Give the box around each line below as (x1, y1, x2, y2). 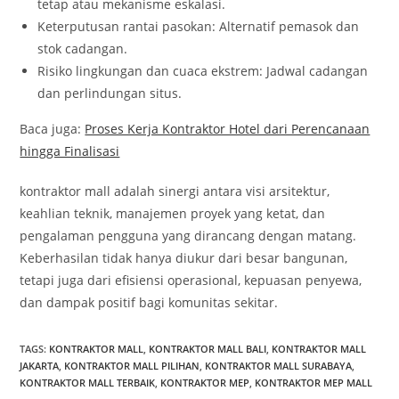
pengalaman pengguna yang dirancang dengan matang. (20, 227, 357, 245)
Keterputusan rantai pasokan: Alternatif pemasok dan (37, 18, 360, 36)
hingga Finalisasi (20, 142, 120, 160)
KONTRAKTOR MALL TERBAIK (20, 376, 156, 390)
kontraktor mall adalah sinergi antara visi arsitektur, (20, 183, 330, 200)
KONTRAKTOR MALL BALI (149, 342, 267, 356)
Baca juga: (20, 120, 85, 138)
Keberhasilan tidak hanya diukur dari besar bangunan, (20, 249, 348, 267)
